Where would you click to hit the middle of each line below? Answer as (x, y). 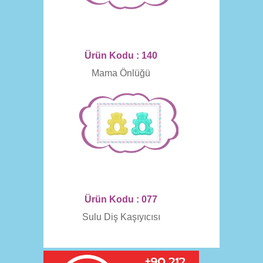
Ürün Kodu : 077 (121, 199)
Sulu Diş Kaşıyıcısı (121, 217)
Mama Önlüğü (121, 73)
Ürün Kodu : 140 (121, 55)
